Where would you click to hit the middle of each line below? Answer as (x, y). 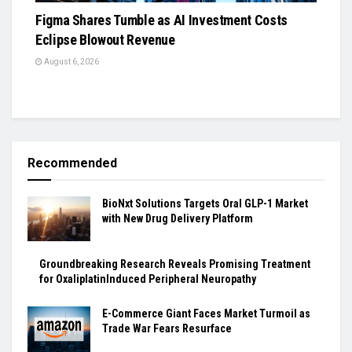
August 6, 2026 (71, 62)
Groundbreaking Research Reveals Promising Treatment (175, 264)
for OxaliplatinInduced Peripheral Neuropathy (148, 279)
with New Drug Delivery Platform (178, 219)
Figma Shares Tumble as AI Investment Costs (161, 20)
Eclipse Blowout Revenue (105, 40)
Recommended (72, 163)
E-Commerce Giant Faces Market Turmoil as (206, 314)
